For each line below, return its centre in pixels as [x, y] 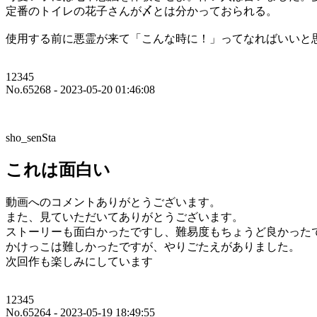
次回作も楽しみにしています [79, 262]
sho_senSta [31, 138]
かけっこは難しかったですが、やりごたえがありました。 [153, 247]
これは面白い [58, 170]
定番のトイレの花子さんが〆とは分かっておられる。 [142, 11]
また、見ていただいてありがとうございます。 [125, 217]
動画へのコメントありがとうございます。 [113, 202]
